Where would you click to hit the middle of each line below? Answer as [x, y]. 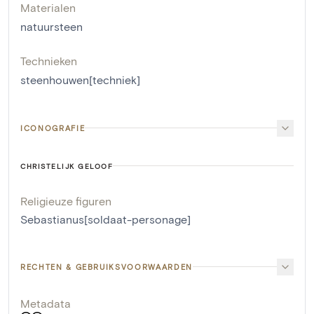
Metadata [46, 303]
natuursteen [52, 26]
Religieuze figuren [66, 200]
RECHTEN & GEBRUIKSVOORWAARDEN [107, 266]
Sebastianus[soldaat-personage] [105, 219]
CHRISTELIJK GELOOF [67, 166]
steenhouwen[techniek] [80, 79]
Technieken [49, 60]
